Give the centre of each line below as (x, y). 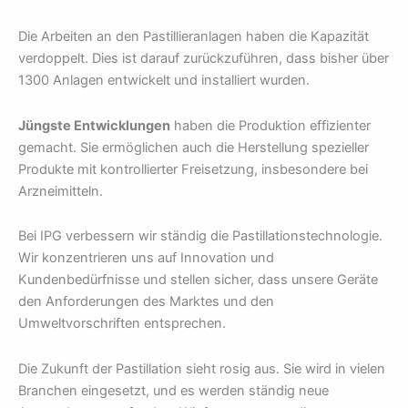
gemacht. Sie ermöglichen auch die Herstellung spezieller (194, 147)
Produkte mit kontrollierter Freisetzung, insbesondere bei (193, 169)
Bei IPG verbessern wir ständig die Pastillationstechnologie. (200, 236)
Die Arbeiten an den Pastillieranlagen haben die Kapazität (194, 36)
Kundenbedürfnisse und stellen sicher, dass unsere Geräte (198, 280)
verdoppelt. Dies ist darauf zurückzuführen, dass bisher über (204, 58)
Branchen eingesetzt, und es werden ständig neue (173, 390)
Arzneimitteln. (61, 191)
